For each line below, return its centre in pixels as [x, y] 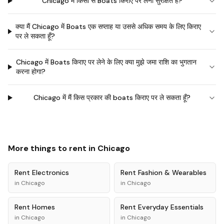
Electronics [50, 172]
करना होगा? [30, 71]
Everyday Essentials [171, 207]
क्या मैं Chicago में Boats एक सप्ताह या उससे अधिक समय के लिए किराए [108, 26]
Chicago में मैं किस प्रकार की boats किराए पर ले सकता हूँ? [112, 97]
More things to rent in [53, 148]
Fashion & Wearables [172, 172]
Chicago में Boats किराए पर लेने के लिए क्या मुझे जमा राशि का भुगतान [106, 62]
